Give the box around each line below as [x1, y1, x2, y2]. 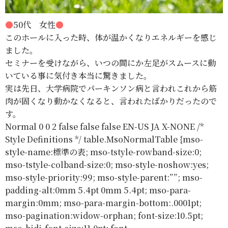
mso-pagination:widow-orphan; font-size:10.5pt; [5, 209, 203, 221]
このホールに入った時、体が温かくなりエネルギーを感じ [5, 31, 217, 43]
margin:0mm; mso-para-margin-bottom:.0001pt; [5, 196, 202, 209]
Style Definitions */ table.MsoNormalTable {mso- [5, 133, 203, 145]
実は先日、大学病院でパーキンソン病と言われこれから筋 [5, 82, 217, 94]
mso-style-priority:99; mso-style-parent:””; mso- [5, 171, 203, 183]
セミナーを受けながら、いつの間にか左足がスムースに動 [5, 56, 216, 69]
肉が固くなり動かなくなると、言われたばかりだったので [5, 95, 217, 107]
